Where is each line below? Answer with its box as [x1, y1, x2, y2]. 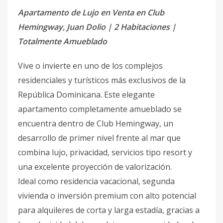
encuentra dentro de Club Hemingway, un [18, 118, 173, 129]
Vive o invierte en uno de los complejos [18, 60, 163, 71]
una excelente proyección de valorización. [18, 161, 172, 172]
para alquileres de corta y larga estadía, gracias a [18, 205, 200, 216]
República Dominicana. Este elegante [18, 89, 155, 100]
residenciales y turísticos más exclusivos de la [18, 75, 186, 86]
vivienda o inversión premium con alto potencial [18, 190, 196, 201]
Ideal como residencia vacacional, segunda [18, 176, 175, 187]
